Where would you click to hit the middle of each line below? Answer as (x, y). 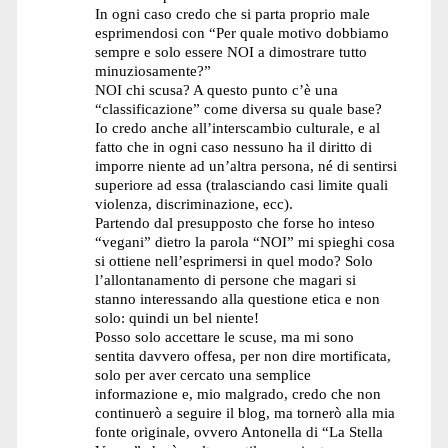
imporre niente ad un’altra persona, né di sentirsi (246, 166)
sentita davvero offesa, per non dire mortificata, (243, 356)
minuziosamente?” (153, 71)
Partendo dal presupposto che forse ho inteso (235, 223)
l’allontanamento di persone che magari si (226, 280)
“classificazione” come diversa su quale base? (239, 109)
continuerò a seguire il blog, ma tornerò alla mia (245, 413)
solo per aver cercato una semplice (203, 375)
